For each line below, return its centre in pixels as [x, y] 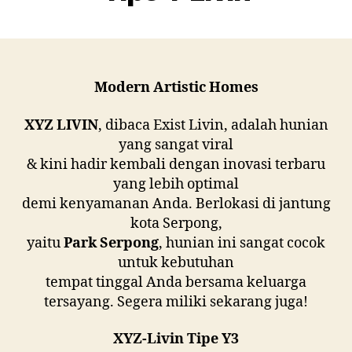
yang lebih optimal [176, 184]
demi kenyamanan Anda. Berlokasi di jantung [176, 203]
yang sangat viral [176, 145]
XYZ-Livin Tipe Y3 [176, 339]
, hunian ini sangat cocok [242, 243]
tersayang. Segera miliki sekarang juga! [176, 302]
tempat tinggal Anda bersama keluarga [176, 282]
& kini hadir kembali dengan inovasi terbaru [176, 164]
